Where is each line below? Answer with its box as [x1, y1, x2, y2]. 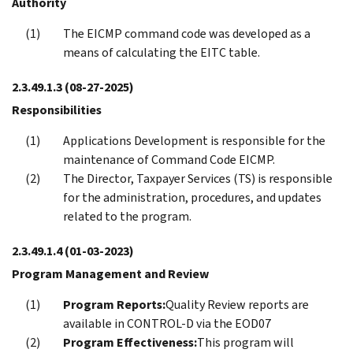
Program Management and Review [12, 265, 209, 282]
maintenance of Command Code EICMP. [63, 150, 275, 168]
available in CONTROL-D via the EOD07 [63, 314, 271, 332]
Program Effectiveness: [63, 333, 197, 351]
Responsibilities [12, 101, 102, 118]
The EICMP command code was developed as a [63, 24, 310, 42]
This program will [197, 333, 294, 351]
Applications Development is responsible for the [63, 132, 325, 149]
